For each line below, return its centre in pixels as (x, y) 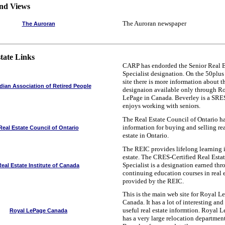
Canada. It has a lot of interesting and (173, 202)
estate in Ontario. (146, 135)
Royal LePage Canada (38, 210)
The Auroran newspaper (154, 23)
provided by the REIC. (153, 181)
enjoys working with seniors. (161, 106)
